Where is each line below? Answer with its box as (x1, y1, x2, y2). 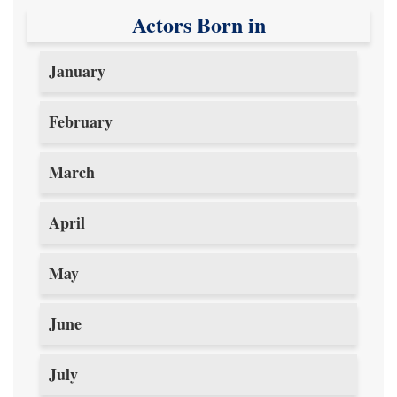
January (49, 59, 105, 82)
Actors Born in (131, 9, 266, 40)
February (49, 110, 113, 133)
